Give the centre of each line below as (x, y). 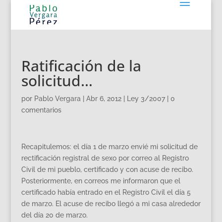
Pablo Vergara (57, 98)
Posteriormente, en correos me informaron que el (101, 181)
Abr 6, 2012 (104, 98)
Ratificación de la (81, 65)
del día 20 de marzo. (54, 215)
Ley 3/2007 (146, 98)
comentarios (41, 110)
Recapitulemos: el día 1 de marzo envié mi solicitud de (109, 146)
